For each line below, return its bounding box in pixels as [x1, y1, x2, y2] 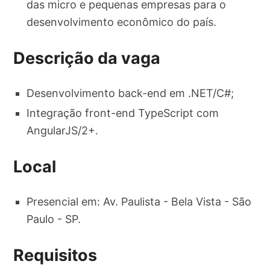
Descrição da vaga [13, 48, 161, 68]
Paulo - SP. [27, 213, 81, 226]
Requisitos [13, 245, 98, 266]
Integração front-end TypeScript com [27, 106, 219, 119]
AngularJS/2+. [27, 124, 99, 137]
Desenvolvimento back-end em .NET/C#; [27, 87, 234, 100]
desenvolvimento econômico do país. [27, 15, 217, 28]
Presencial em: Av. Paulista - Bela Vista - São [27, 195, 252, 209]
